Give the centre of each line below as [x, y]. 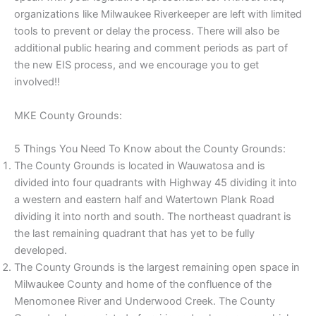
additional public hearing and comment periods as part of [151, 48]
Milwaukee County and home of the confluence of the [143, 284]
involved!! [37, 82]
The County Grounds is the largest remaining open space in [157, 267]
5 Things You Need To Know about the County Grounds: [150, 148]
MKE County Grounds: [69, 115]
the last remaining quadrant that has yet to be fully [134, 233]
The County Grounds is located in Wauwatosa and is [140, 165]
